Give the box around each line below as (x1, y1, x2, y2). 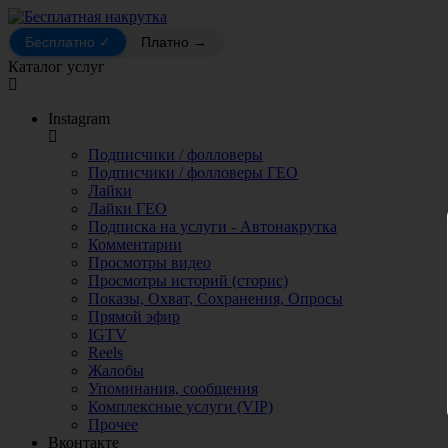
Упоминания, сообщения (88, 380, 258, 397)
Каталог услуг (8, 58, 105, 75)
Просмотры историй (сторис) (88, 272, 288, 289)
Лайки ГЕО (88, 200, 167, 217)
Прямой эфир (88, 308, 180, 325)
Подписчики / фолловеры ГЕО (88, 164, 298, 181)
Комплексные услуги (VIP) (88, 398, 273, 415)
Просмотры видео (88, 254, 211, 271)
